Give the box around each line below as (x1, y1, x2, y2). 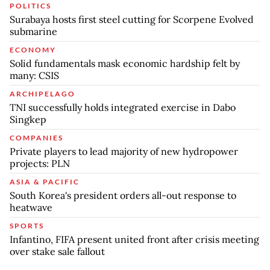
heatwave (10, 201, 52, 213)
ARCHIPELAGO (10, 89, 75, 98)
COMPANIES (10, 133, 63, 142)
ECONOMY (10, 45, 56, 54)
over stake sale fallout (10, 245, 105, 257)
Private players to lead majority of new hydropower (10, 145, 238, 157)
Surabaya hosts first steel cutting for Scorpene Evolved (10, 13, 254, 25)
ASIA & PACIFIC (10, 177, 80, 186)
